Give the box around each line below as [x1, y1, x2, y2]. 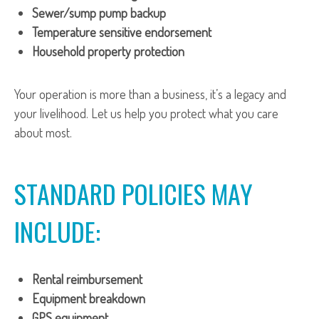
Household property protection [32, 43, 184, 59]
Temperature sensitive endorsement [32, 24, 211, 40]
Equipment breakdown [32, 291, 145, 306]
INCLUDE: [14, 212, 100, 250]
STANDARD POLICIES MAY [14, 174, 253, 212]
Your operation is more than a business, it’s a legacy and [14, 86, 286, 102]
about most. [14, 125, 72, 140]
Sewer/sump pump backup [32, 5, 166, 21]
